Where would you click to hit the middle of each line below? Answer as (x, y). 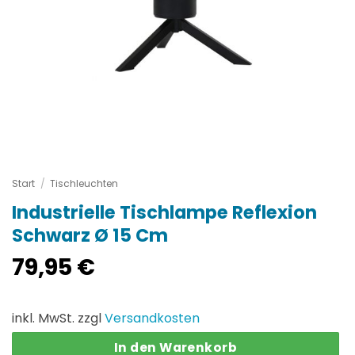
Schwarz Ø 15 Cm (90, 236)
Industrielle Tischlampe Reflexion (164, 213)
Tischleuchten (84, 184)
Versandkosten (152, 318)
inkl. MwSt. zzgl (58, 318)
